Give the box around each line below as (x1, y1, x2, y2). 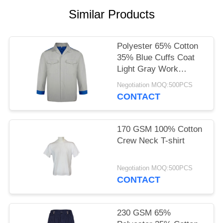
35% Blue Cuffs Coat (117, 53, 195, 63)
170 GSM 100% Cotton (117, 124, 203, 134)
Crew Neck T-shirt (117, 136, 185, 146)
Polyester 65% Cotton (117, 41, 199, 51)
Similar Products (68, 7, 155, 21)
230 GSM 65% (117, 208, 171, 218)
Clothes (117, 76, 146, 86)
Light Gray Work (117, 64, 179, 74)
